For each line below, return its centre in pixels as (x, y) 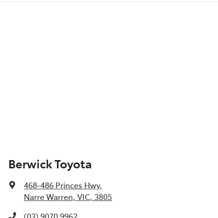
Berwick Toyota (50, 163)
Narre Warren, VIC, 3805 (68, 197)
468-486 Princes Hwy (62, 185)
